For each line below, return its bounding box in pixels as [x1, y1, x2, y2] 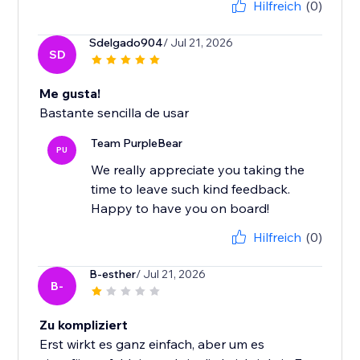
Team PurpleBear [91, 136, 183, 151]
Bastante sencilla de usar [39, 104, 190, 121]
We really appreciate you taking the [91, 162, 305, 178]
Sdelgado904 [89, 35, 164, 51]
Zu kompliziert [39, 317, 129, 333]
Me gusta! [39, 85, 101, 102]
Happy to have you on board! [91, 200, 270, 217]
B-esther [89, 267, 137, 282]
